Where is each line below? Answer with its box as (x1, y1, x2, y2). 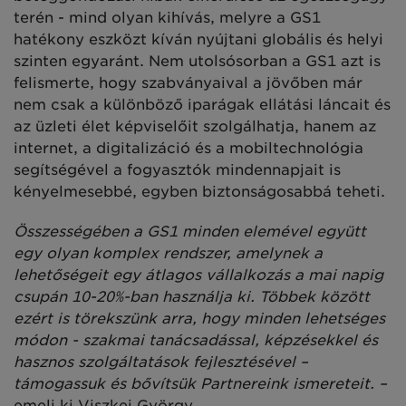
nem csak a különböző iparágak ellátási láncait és (14, 95, 391, 113)
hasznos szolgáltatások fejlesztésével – (14, 353, 308, 371)
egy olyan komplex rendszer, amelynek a (14, 244, 323, 262)
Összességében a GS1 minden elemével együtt (14, 222, 366, 240)
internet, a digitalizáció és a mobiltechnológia (14, 139, 363, 157)
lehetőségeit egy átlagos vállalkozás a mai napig (14, 266, 383, 284)
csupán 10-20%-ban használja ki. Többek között (14, 287, 370, 305)
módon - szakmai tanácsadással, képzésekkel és (14, 331, 378, 349)
